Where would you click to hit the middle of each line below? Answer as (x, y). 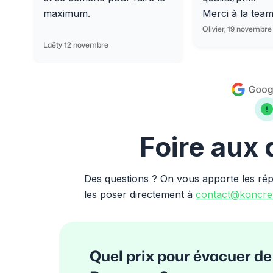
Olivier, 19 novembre (237, 29)
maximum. (67, 13)
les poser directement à (140, 194)
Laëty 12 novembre (76, 45)
